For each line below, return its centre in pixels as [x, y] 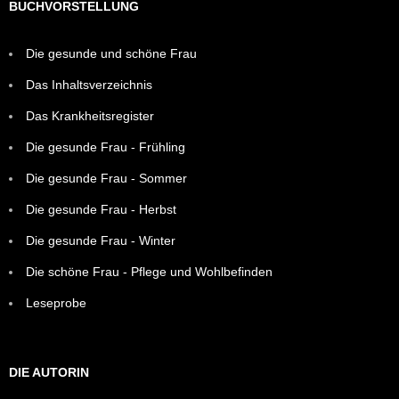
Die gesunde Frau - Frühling [106, 147]
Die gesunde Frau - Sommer [106, 178]
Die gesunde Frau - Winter [101, 240]
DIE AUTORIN [49, 372]
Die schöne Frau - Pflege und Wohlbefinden [149, 271]
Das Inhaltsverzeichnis [89, 84]
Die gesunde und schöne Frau [111, 53]
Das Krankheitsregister [90, 115]
